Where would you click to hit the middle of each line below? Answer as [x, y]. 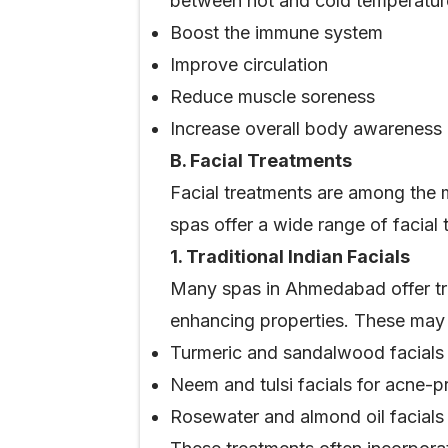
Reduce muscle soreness [272, 96]
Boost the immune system [276, 32]
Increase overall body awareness [306, 128]
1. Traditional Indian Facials [290, 256]
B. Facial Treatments [261, 160]
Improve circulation [249, 64]
